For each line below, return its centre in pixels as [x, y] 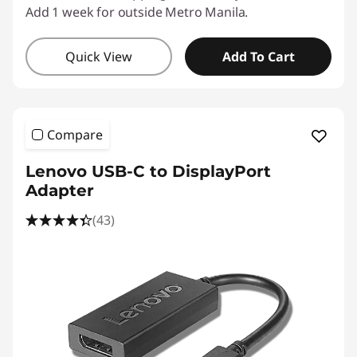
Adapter [60, 190]
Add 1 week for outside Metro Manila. [137, 12]
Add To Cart [258, 57]
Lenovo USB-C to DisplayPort [148, 171]
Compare [75, 135]
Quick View [99, 57]
